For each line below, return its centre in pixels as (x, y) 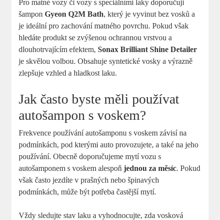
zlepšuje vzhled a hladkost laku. (68, 73)
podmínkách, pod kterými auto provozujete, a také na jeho (109, 144)
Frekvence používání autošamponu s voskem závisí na (103, 133)
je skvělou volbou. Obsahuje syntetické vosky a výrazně (106, 61)
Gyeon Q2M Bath (74, 14)
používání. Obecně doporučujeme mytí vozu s (90, 156)
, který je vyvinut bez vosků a (150, 14)
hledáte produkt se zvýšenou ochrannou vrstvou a (96, 37)
